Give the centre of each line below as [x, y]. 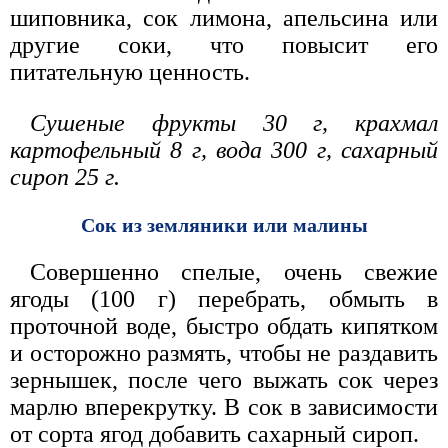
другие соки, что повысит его [224, 45]
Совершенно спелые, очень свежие [234, 272]
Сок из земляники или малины [224, 225]
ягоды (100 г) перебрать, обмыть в [224, 299]
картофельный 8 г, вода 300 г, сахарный [224, 150]
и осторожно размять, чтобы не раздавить [224, 353]
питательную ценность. [130, 72]
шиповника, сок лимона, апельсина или [224, 18]
